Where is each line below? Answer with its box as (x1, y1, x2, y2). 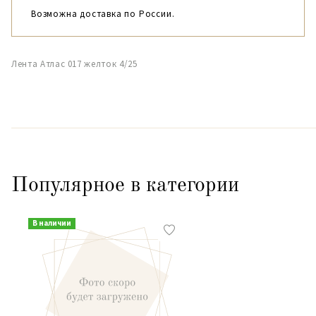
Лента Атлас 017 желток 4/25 (11, 58, 138, 70)
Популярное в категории (11, 175, 239, 196)
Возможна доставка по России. (31, 8, 175, 20)
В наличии (32, 218, 71, 228)
